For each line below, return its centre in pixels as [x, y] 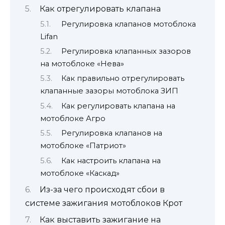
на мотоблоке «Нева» [82, 64]
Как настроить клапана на [111, 160]
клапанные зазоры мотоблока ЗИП [109, 91]
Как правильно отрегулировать [123, 79]
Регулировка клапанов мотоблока [128, 24]
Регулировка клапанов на [111, 133]
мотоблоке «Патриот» [83, 146]
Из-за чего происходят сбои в [102, 189]
